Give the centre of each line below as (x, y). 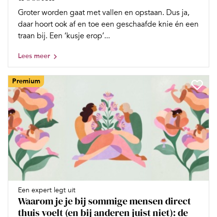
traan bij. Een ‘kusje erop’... (64, 36)
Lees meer (34, 56)
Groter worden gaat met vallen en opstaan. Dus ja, (104, 13)
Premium (26, 81)
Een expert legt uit (47, 190)
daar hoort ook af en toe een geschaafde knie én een (108, 24)
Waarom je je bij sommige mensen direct (104, 201)
